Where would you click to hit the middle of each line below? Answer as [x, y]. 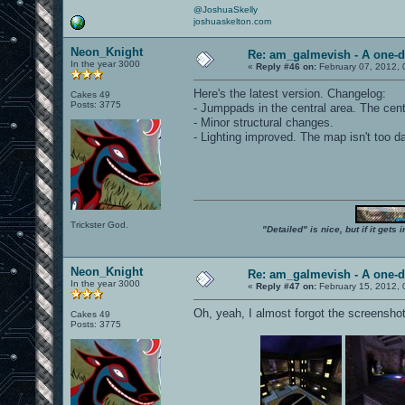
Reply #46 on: [286, 66]
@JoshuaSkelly [226, 9]
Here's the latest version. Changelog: [290, 93]
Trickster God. [99, 224]
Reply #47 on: [286, 286]
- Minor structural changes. [264, 122]
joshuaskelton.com [232, 21]
